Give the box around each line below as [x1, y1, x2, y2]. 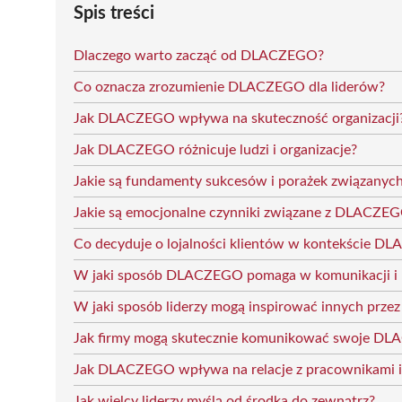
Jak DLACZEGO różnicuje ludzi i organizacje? [74, 142, 357, 157]
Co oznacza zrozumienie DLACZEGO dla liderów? [74, 79, 385, 94]
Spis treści [74, 4, 154, 22]
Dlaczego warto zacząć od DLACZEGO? [74, 48, 324, 63]
